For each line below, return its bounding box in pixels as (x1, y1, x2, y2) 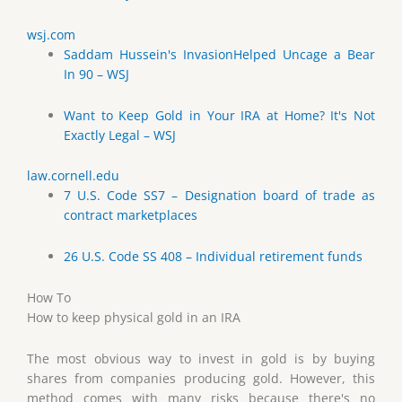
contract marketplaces (64, 206, 198, 224)
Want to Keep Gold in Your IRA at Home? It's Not (64, 106, 375, 124)
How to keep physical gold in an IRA (27, 309, 240, 327)
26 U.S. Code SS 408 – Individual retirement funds (64, 248, 363, 266)
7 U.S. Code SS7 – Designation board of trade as (64, 187, 375, 205)
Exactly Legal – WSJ (64, 126, 177, 144)
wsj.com (27, 25, 75, 43)
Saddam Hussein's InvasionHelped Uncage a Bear (64, 45, 375, 63)
